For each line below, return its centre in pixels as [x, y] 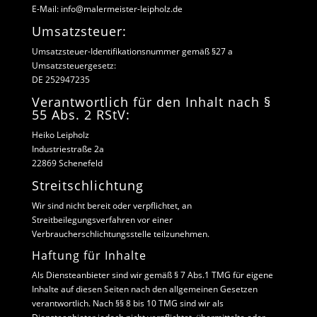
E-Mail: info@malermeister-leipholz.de [107, 9]
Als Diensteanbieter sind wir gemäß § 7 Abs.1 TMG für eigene [152, 275]
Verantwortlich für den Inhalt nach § [151, 102]
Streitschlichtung [87, 185]
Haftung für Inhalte [89, 255]
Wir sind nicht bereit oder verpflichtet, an [111, 206]
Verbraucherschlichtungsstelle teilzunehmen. [120, 234]
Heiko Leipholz [60, 135]
